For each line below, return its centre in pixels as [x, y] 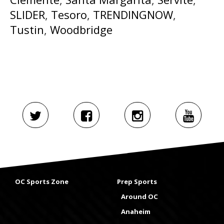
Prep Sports [137, 182]
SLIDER [27, 14]
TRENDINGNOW [133, 14]
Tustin [27, 29]
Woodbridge [81, 29]
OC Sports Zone [42, 182]
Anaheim [136, 212]
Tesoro [69, 14]
